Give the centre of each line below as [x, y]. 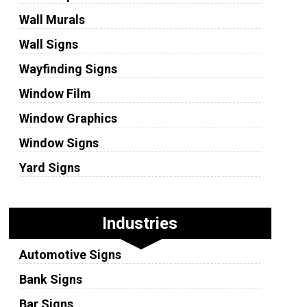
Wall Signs [48, 44]
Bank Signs [50, 279]
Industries [140, 223]
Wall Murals [52, 20]
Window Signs [59, 143]
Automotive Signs [70, 255]
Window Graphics [68, 118]
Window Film [55, 94]
